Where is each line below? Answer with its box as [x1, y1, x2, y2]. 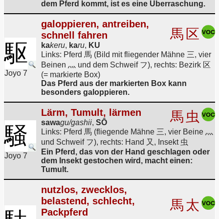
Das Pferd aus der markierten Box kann [41, 79, 187, 88]
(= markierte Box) [41, 70, 100, 79]
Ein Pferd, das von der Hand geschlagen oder [41, 148, 210, 156]
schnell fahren [41, 30, 108, 41]
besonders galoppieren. [41, 88, 130, 96]
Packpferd [41, 207, 88, 218]
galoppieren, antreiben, [41, 19, 149, 29]
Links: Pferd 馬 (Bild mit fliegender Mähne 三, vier [41, 50, 211, 59]
